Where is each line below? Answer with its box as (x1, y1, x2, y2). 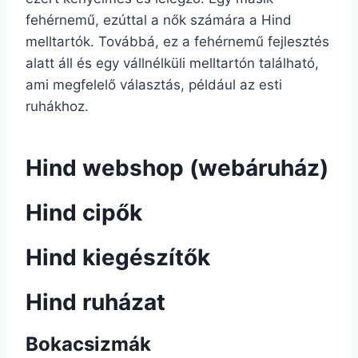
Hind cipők (26, 199, 142, 226)
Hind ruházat (26, 288, 165, 316)
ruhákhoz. (26, 98, 89, 114)
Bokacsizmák (26, 332, 151, 356)
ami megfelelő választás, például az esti (26, 77, 282, 93)
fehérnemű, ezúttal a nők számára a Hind (26, 12, 292, 28)
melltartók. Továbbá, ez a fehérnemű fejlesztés (26, 34, 329, 50)
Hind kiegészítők (26, 244, 210, 271)
